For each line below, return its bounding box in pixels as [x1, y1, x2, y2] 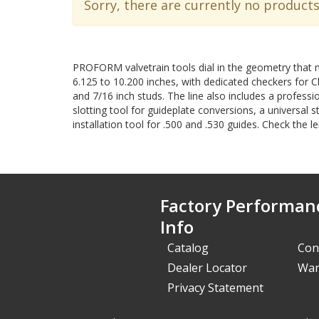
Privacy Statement [167, 280, 264, 296]
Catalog [167, 240, 209, 256]
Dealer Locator [167, 260, 248, 276]
